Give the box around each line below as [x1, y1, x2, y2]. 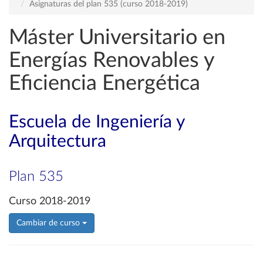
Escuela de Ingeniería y [9, 113, 184, 131]
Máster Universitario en [9, 27, 225, 48]
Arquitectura [9, 133, 106, 150]
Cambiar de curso [16, 219, 82, 227]
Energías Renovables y [9, 50, 214, 71]
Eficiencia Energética [9, 73, 200, 94]
